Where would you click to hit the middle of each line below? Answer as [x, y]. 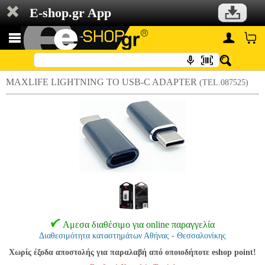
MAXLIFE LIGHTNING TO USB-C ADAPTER [103, 82]
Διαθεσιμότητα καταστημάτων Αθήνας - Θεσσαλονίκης [132, 236]
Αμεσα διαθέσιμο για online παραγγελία [138, 224]
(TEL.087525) [224, 83]
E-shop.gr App [70, 13]
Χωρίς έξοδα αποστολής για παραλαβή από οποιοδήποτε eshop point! [132, 252]
